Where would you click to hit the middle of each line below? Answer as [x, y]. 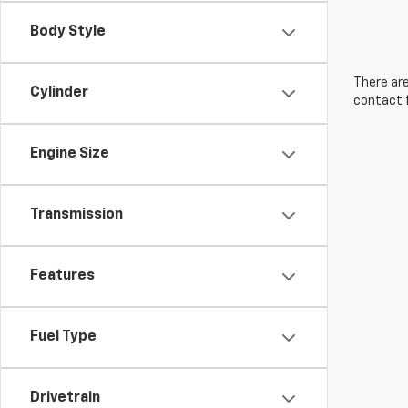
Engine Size [70, 154]
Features [62, 276]
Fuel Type [63, 337]
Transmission [76, 215]
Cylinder [59, 93]
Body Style [68, 32]
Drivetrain [65, 398]
